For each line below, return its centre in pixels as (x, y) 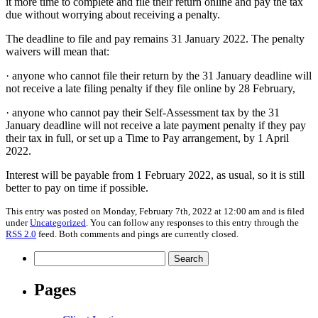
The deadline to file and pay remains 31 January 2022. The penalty (155, 38)
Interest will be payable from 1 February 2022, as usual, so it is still (155, 175)
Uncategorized (58, 222)
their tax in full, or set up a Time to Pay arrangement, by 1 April (147, 138)
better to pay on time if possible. (77, 187)
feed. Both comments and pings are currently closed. (137, 234)
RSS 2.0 (21, 234)
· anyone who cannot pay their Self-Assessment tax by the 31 (143, 112)
